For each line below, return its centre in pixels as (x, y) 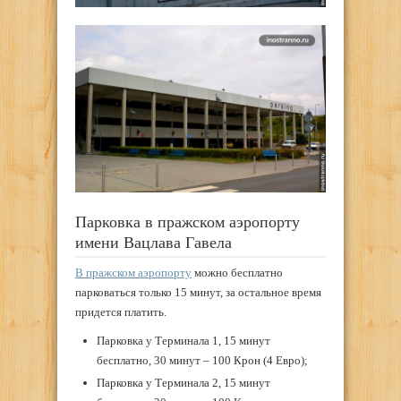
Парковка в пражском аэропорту (188, 222)
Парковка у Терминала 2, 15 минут (183, 382)
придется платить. (121, 311)
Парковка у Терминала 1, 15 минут (183, 340)
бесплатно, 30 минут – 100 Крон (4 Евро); (202, 360)
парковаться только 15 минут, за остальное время (198, 292)
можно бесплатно (237, 272)
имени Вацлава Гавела (154, 242)
